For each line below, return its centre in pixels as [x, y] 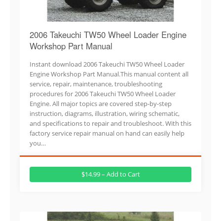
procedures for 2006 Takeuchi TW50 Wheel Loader [103, 93]
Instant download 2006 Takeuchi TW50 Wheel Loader [107, 64]
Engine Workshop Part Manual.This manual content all [109, 74]
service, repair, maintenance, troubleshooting [96, 84]
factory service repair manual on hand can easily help [107, 133]
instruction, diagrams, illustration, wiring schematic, [105, 113]
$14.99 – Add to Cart [110, 174]
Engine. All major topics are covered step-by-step [101, 103]
